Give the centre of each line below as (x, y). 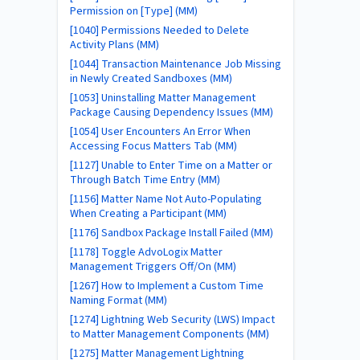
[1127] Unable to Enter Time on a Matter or (171, 166)
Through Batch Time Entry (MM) (145, 180)
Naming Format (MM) (119, 301)
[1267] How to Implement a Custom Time (167, 286)
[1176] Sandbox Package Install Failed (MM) (172, 233)
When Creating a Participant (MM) (148, 214)
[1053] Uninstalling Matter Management (163, 98)
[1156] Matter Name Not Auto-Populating (166, 199)
